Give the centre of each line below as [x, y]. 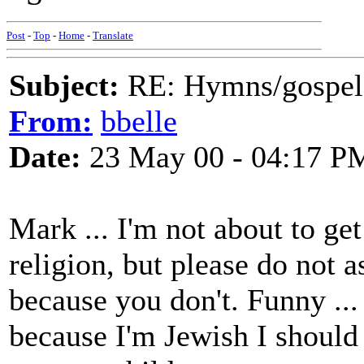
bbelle [139, 121]
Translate [113, 35]
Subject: [64, 85]
